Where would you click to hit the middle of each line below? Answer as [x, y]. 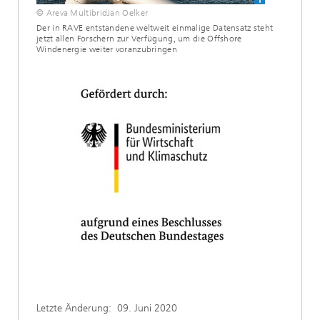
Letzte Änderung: [77, 308]
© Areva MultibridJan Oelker [92, 13]
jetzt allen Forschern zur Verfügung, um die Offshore [139, 39]
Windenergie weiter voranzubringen [107, 49]
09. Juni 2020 [147, 308]
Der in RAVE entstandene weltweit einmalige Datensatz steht [155, 28]
